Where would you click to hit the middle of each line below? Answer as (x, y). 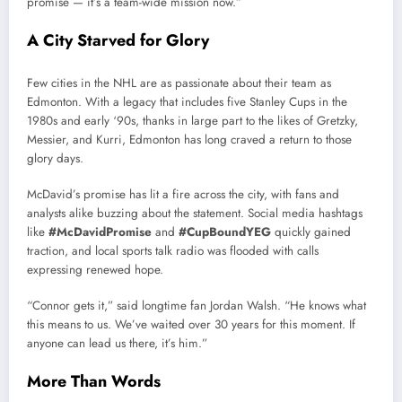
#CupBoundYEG (225, 232)
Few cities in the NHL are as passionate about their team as (179, 83)
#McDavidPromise (100, 232)
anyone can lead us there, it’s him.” (117, 344)
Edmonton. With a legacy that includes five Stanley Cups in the (187, 101)
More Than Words (94, 382)
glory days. (55, 158)
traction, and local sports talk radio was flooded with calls (173, 251)
